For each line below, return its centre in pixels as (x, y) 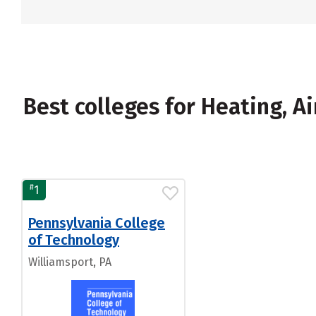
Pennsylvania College (97, 223)
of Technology (74, 240)
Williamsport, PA (70, 262)
